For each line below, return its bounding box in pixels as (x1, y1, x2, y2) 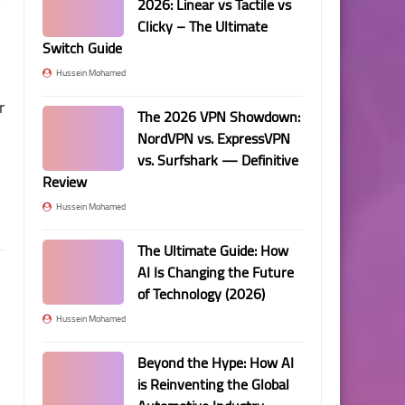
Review (42, 168, 87, 195)
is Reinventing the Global (137, 371, 289, 398)
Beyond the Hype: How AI (137, 349, 294, 376)
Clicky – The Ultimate (137, 13, 268, 40)
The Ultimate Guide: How (137, 237, 288, 264)
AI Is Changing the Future (137, 259, 294, 286)
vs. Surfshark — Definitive (137, 146, 298, 174)
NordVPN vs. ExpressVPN (137, 125, 290, 152)
